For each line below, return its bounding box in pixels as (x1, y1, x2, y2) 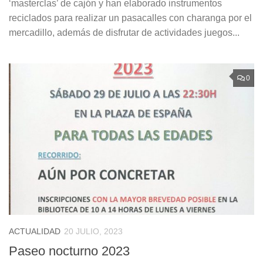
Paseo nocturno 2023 (9, 243, 130, 258)
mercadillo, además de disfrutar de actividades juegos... (9, 27, 240, 38)
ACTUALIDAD (9, 227, 60, 237)
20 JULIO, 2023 (64, 227, 123, 237)
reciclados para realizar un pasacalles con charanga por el (9, 12, 252, 23)
